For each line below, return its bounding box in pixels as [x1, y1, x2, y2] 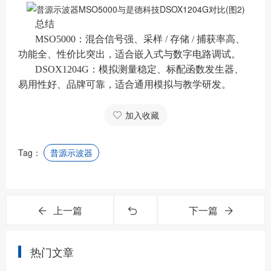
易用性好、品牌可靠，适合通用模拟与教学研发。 [18, 79, 231, 90]
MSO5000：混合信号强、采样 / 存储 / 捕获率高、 [35, 34, 245, 44]
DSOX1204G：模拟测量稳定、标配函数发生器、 [35, 64, 244, 74]
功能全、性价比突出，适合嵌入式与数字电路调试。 [18, 49, 241, 59]
